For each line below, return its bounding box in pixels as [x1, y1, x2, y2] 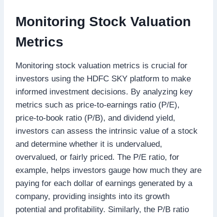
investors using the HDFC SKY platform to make [15, 74, 191, 83]
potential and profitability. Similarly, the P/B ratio [15, 204, 189, 214]
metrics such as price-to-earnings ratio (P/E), [15, 100, 180, 109]
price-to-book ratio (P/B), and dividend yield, [15, 113, 175, 123]
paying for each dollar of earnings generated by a [15, 178, 192, 188]
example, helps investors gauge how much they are [15, 165, 201, 175]
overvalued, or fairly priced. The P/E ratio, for [15, 152, 179, 162]
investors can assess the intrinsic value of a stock [15, 126, 198, 136]
